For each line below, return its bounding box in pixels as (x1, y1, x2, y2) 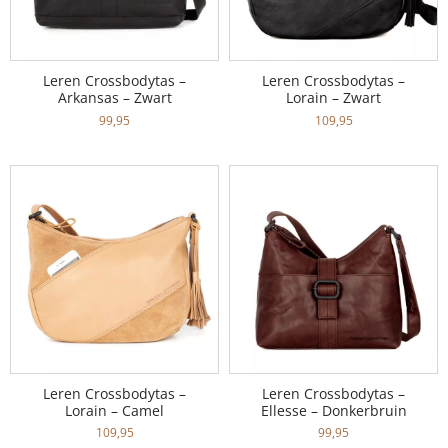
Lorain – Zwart (286, 87, 381, 107)
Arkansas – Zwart (57, 87, 172, 107)
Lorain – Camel (65, 400, 164, 420)
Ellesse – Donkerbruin (260, 400, 407, 420)
